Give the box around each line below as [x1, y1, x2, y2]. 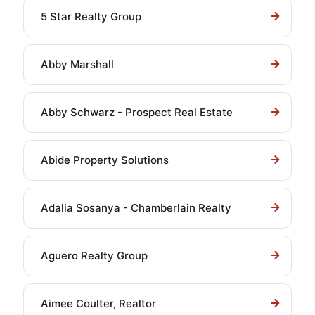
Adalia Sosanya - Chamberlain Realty [41, 201, 231, 214]
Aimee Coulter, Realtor [41, 297, 156, 310]
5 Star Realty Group [41, 10, 141, 23]
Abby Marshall [41, 58, 114, 71]
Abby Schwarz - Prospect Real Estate [41, 105, 233, 119]
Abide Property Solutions [41, 153, 169, 167]
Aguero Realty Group [41, 249, 148, 262]
